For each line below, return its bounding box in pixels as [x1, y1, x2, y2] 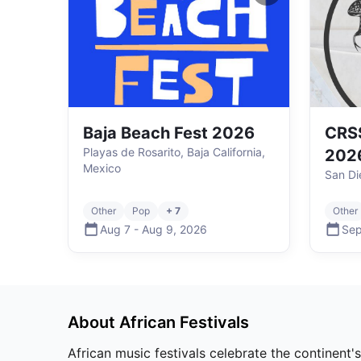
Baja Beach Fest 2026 [83, 123, 255, 143]
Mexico [83, 161, 121, 175]
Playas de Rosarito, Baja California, [83, 145, 265, 159]
